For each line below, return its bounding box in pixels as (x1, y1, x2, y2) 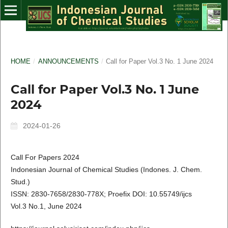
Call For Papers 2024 (10, 153, 79, 161)
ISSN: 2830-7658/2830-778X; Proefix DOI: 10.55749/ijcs (10, 189, 192, 198)
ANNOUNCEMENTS (38, 57, 99, 65)
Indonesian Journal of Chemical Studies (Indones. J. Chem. (10, 165, 202, 174)
